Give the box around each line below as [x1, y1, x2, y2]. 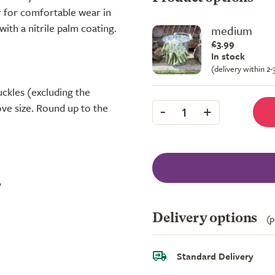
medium [211, 22, 252, 39]
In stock [211, 49, 245, 63]
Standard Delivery [177, 249, 254, 263]
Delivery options [152, 211, 260, 225]
